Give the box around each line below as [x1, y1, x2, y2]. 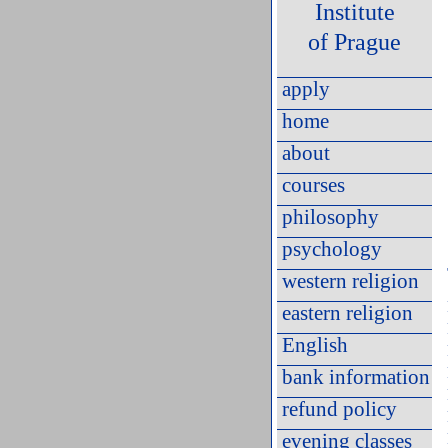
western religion [282, 269, 419, 293]
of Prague [308, 29, 401, 55]
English [282, 333, 348, 357]
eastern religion [282, 301, 413, 325]
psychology [282, 237, 382, 261]
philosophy [282, 205, 379, 229]
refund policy [282, 397, 397, 421]
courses [282, 173, 345, 197]
